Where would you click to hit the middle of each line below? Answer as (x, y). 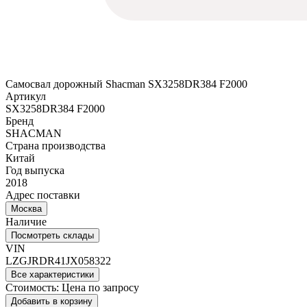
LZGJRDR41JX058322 (58, 261)
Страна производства (56, 146)
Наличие (26, 222)
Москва (26, 209)
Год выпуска (35, 171)
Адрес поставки (43, 195)
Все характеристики (52, 275)
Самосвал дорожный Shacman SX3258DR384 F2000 (126, 84)
